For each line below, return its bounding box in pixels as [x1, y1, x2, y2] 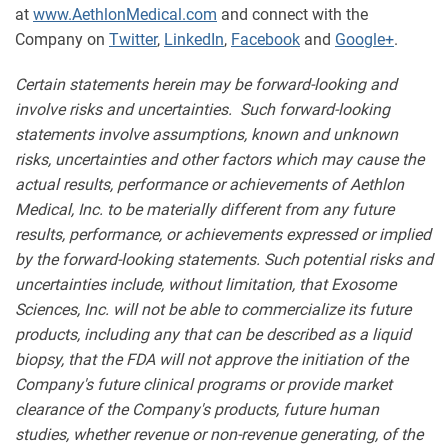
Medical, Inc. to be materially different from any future [15, 200, 394, 220]
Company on [15, 30, 109, 50]
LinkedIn [164, 30, 224, 50]
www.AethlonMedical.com [33, 5, 217, 25]
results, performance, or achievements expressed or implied [15, 225, 431, 245]
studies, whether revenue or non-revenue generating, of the [15, 425, 423, 445]
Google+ [335, 30, 394, 50]
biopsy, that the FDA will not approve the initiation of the [15, 350, 408, 370]
